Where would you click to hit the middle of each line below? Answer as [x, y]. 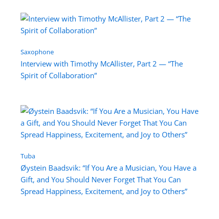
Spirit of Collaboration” [58, 75]
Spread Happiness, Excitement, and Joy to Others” [104, 191]
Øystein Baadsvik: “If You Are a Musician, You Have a [108, 168]
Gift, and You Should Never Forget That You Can [100, 180]
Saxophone [37, 52]
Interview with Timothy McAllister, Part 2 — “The [101, 63]
